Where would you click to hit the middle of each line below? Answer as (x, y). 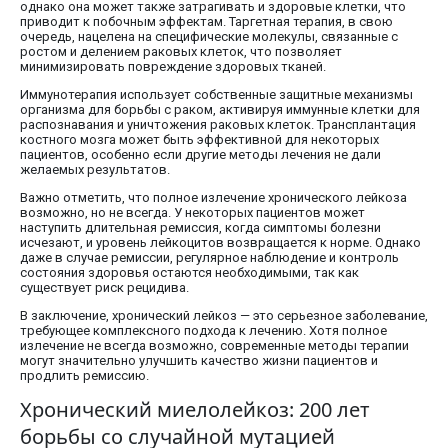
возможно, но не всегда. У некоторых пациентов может (192, 213)
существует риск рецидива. (104, 288)
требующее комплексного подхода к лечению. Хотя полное (203, 331)
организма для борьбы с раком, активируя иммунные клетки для (220, 110)
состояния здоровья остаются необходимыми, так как (189, 273)
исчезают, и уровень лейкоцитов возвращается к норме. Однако (220, 243)
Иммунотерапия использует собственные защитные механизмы (216, 95)
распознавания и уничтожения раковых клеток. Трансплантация (218, 125)
